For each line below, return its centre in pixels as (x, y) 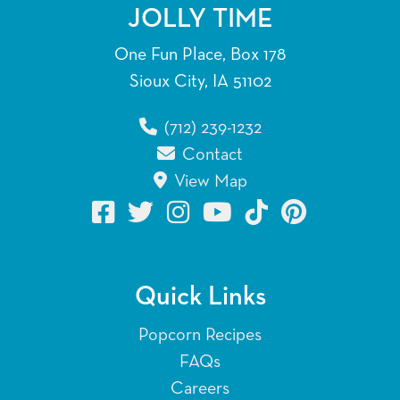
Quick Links (200, 298)
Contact (210, 155)
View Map (208, 182)
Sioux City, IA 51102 (200, 82)
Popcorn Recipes (200, 335)
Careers (200, 389)
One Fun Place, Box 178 (200, 55)
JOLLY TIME (200, 20)
